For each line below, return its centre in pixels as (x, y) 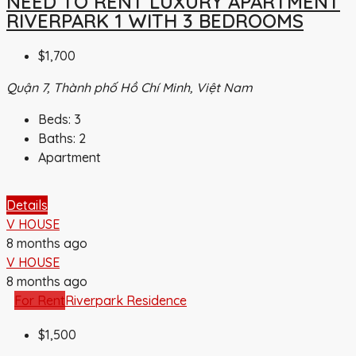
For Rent (40, 301)
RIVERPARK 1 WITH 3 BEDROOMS (155, 21)
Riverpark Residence (126, 301)
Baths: (57, 139)
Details (27, 205)
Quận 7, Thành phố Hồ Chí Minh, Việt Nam (130, 88)
